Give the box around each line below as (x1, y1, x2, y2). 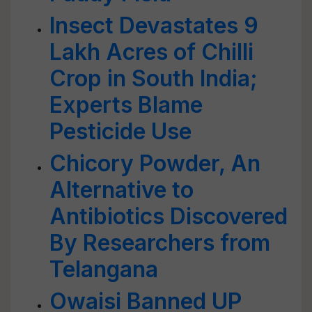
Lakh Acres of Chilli (49, 38, 253, 65)
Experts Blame (49, 91, 203, 118)
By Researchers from (49, 229, 270, 256)
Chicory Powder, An (49, 150, 260, 177)
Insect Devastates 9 (49, 12, 258, 39)
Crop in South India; (49, 65, 258, 92)
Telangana (49, 256, 158, 283)
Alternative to (49, 176, 194, 203)
